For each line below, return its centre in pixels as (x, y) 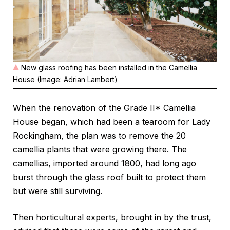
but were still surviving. (57, 191)
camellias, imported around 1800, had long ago (104, 163)
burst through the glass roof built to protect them (109, 177)
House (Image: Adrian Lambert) (65, 79)
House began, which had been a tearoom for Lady (112, 121)
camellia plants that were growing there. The (100, 149)
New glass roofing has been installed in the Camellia (109, 67)
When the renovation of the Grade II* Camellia (104, 108)
